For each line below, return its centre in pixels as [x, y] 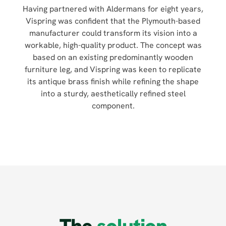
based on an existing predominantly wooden [113, 57]
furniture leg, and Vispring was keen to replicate [113, 69]
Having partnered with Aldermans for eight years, [113, 9]
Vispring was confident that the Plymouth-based [113, 21]
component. [113, 106]
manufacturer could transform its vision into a [113, 33]
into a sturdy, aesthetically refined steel [113, 94]
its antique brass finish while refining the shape [113, 81]
